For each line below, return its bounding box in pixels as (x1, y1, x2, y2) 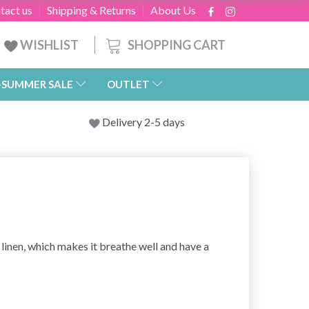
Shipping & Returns (47, 3, 136, 17)
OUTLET (107, 78, 150, 91)
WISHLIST (18, 37, 81, 52)
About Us (150, 3, 196, 17)
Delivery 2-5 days (102, 115, 185, 129)
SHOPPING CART (128, 37, 226, 52)
